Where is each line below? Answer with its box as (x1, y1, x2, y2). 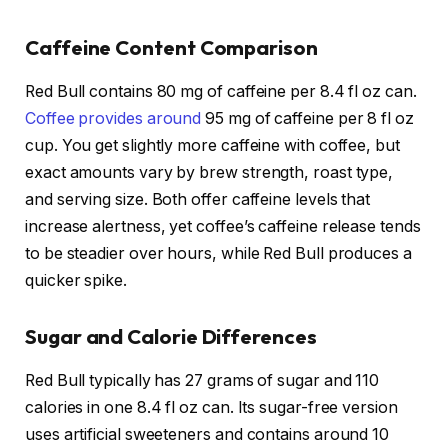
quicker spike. (25, 271, 127, 291)
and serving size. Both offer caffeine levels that (25, 190, 371, 210)
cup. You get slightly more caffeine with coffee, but (25, 136, 400, 156)
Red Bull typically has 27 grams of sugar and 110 (25, 371, 380, 391)
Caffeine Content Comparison (25, 34, 318, 60)
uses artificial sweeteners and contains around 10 (25, 425, 390, 445)
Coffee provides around (25, 109, 202, 129)
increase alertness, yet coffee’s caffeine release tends (25, 217, 421, 237)
